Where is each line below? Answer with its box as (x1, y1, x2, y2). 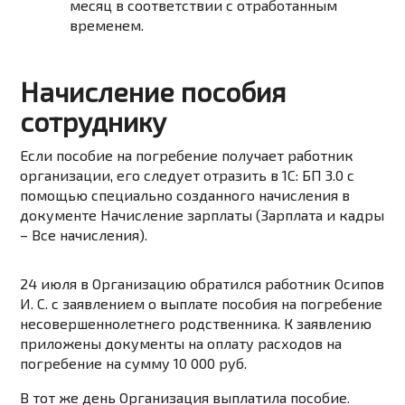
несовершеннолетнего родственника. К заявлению (20, 315, 372, 333)
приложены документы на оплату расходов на (20, 334, 343, 353)
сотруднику (20, 105, 167, 138)
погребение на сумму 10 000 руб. (20, 354, 248, 372)
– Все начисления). (20, 226, 148, 244)
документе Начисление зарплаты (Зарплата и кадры (20, 206, 385, 224)
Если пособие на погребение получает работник (20, 146, 354, 165)
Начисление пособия (20, 75, 287, 108)
